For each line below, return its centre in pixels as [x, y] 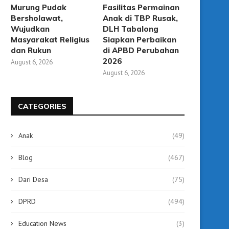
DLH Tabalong [131, 29]
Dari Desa [33, 179]
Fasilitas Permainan [141, 7]
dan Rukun [31, 50]
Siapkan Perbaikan [140, 39]
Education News [42, 223]
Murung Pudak [39, 7]
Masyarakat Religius [50, 39]
